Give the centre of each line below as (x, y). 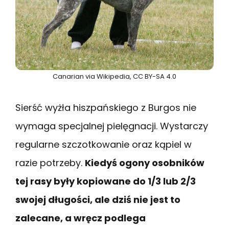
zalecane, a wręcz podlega (81, 218)
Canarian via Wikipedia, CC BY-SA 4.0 (114, 76)
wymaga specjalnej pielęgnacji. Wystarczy (112, 126)
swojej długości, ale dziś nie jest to (98, 199)
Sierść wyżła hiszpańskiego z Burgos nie (106, 107)
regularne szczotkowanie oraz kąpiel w (104, 144)
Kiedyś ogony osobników (145, 163)
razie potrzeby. (50, 163)
